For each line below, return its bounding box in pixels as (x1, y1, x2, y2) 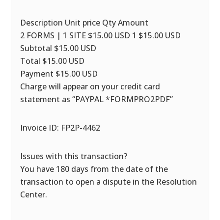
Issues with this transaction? (20, 151, 128, 162)
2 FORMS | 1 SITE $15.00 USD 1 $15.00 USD (20, 30, 181, 41)
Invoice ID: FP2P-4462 (20, 122, 101, 133)
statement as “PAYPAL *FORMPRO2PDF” (20, 94, 173, 105)
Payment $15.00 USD (20, 68, 98, 79)
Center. (20, 189, 48, 200)
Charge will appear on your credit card (20, 81, 161, 92)
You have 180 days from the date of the (20, 164, 168, 174)
